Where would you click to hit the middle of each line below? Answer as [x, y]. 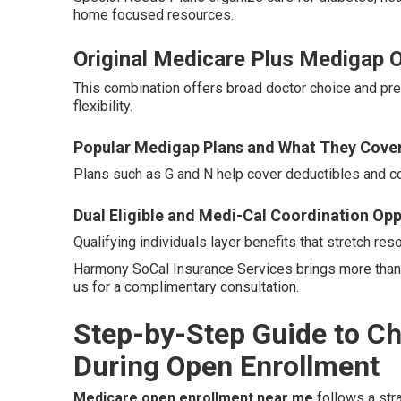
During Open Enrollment [226, 366]
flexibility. [103, 106]
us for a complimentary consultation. [186, 287]
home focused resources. [154, 15]
